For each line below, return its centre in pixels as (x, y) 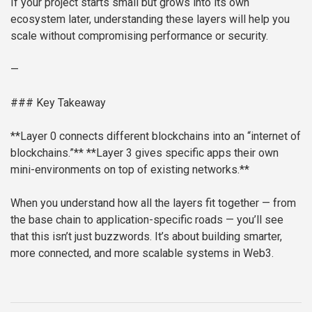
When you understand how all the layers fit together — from (153, 203)
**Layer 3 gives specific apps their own (181, 153)
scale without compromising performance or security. (139, 36)
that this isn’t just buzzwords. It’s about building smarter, (146, 237)
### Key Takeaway (58, 103)
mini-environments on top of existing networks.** (130, 170)
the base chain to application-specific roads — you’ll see (147, 220)
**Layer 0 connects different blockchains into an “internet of (156, 136)
